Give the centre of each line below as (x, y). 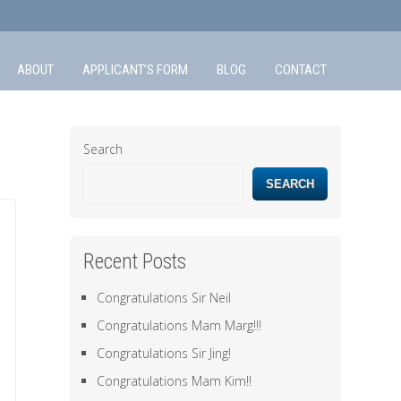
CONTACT (300, 70)
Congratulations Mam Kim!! (175, 381)
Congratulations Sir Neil (164, 298)
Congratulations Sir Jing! (164, 353)
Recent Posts (135, 262)
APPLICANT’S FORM (135, 70)
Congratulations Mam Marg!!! (179, 325)
